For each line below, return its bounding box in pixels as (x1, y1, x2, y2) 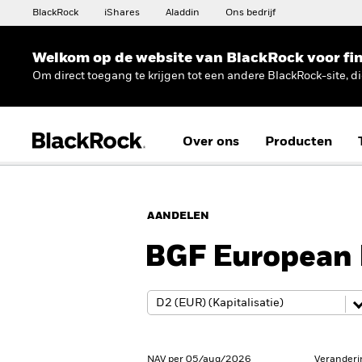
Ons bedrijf (225, 8, 276, 18)
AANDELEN (147, 211, 209, 221)
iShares (104, 8, 140, 18)
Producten (265, 136, 332, 149)
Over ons (183, 136, 239, 149)
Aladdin (166, 8, 200, 18)
